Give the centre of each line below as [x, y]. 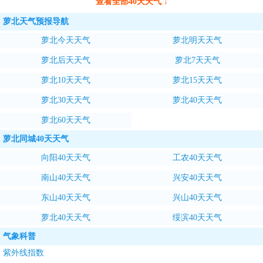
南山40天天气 [66, 178]
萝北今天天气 [66, 40]
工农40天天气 [197, 158]
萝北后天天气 [66, 60]
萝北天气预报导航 [36, 21]
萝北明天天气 [197, 40]
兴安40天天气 [197, 178]
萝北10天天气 [66, 80]
